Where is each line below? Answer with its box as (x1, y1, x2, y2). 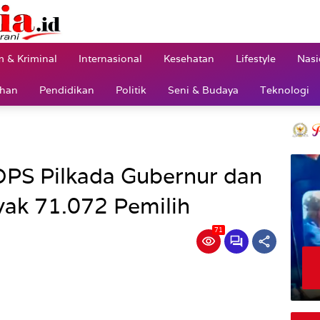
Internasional (79, 51, 142, 65)
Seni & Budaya (168, 83, 239, 96)
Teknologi (260, 83, 309, 96)
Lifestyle (236, 51, 276, 65)
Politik (116, 83, 146, 96)
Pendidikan (39, 83, 94, 96)
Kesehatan (164, 51, 214, 65)
